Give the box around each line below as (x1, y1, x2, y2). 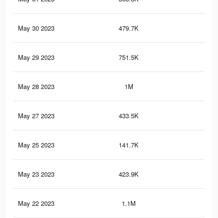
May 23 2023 (18, 169, 54, 179)
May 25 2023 (18, 140, 54, 150)
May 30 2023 (18, 23, 54, 33)
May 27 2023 (18, 111, 54, 121)
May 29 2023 (18, 53, 54, 62)
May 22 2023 (18, 199, 54, 208)
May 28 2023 (18, 82, 54, 91)
